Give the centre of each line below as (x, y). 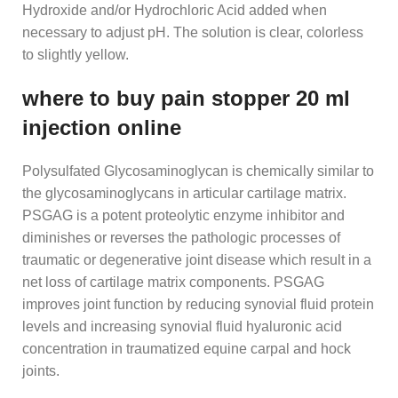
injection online (102, 128)
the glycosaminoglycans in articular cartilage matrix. (184, 194)
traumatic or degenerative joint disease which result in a (197, 260)
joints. (41, 371)
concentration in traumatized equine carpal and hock (187, 349)
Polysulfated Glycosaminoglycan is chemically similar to (198, 171)
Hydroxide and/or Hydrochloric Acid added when (175, 11)
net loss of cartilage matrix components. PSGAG (173, 283)
